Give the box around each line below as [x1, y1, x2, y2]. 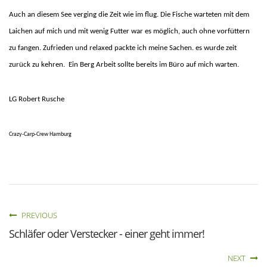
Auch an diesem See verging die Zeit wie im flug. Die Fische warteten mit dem [9, 10, 249, 18]
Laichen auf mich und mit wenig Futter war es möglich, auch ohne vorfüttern [9, 27, 250, 35]
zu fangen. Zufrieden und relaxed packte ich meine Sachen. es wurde [9, 44, 226, 52]
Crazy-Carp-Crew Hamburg [9, 131, 72, 138]
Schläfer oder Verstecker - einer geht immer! [9, 226, 204, 241]
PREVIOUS [20, 209, 57, 221]
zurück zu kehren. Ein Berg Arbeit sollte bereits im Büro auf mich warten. [9, 60, 239, 69]
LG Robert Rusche [9, 95, 64, 103]
